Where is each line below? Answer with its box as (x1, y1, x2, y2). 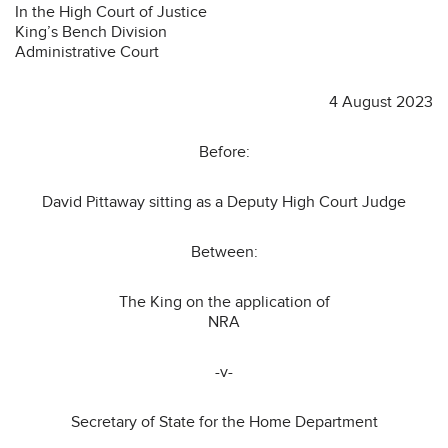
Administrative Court (15, 41, 159, 62)
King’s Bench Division (15, 21, 167, 42)
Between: (190, 241, 258, 262)
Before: (198, 141, 250, 162)
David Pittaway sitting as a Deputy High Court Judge (42, 191, 406, 212)
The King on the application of (118, 291, 330, 312)
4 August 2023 (329, 91, 433, 112)
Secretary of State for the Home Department (70, 411, 378, 432)
